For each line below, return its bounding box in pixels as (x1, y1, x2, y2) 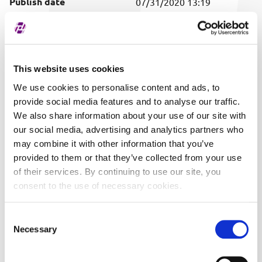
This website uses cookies (13, 64, 125, 74)
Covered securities (9, 19, 93, 31)
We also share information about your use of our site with (13, 110, 246, 120)
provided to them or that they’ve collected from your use (13, 152, 242, 163)
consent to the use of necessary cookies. (13, 180, 182, 191)
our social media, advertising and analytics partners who (13, 124, 243, 135)
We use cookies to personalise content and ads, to (13, 82, 220, 92)
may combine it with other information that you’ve (13, 138, 214, 149)
